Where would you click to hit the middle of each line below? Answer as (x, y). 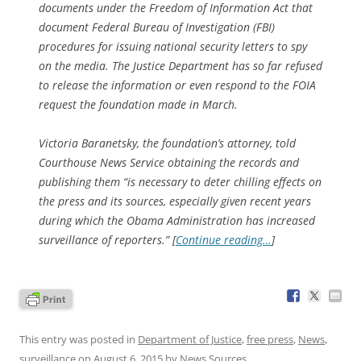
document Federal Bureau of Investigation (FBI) (157, 27)
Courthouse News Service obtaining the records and (169, 162)
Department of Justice (190, 339)
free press (270, 339)
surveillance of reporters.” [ (107, 239)
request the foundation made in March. (138, 104)
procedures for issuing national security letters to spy (173, 46)
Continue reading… (224, 239)
